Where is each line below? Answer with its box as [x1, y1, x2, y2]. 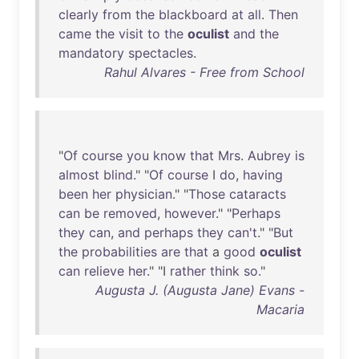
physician [115, 186, 172, 202]
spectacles [128, 45, 193, 61]
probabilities [82, 244, 157, 260]
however [164, 205, 216, 221]
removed [103, 205, 157, 221]
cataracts [229, 186, 286, 202]
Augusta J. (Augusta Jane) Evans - [95, 282, 305, 298]
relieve [84, 263, 124, 279]
